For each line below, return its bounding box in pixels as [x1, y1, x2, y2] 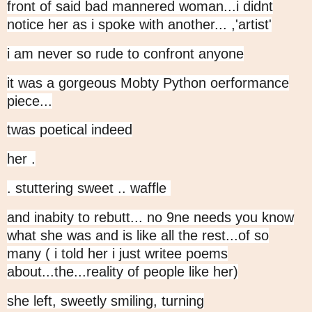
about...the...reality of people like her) [7, 263, 238, 279]
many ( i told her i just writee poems [7, 245, 228, 261]
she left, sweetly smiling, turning [7, 292, 204, 309]
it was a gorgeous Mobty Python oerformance [7, 75, 289, 91]
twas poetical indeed [7, 122, 132, 138]
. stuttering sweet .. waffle [7, 180, 171, 196]
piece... [7, 93, 52, 109]
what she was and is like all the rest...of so [7, 227, 269, 243]
